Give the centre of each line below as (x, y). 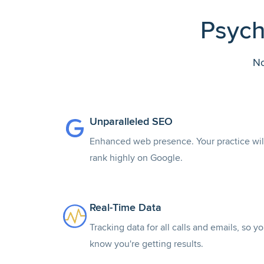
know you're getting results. (146, 244)
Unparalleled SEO (131, 121)
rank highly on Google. (136, 158)
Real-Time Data (126, 207)
